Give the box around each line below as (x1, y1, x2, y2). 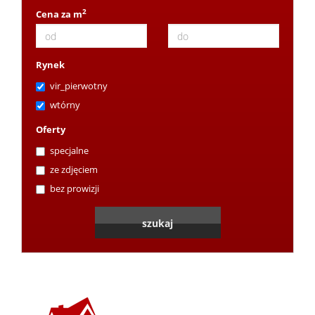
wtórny (50, 98, 80, 112)
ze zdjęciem (50, 163, 98, 176)
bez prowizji (50, 182, 99, 195)
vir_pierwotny (50, 79, 108, 93)
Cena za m (36, 8, 82, 21)
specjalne (50, 144, 89, 157)
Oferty (36, 123, 65, 136)
